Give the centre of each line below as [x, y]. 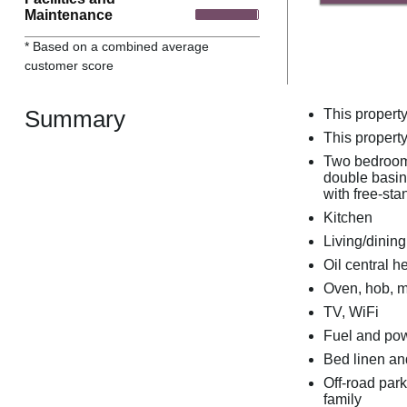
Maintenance [68, 15]
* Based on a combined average [116, 46]
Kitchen [347, 218]
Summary [74, 119]
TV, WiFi [351, 313]
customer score [69, 65]
